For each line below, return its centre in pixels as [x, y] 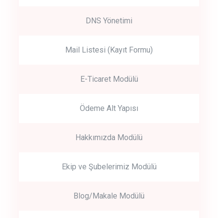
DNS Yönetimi [109, 20]
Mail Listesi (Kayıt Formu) [109, 50]
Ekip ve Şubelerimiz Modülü [109, 166]
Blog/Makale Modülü [109, 196]
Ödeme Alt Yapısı [109, 108]
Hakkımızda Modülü [109, 137]
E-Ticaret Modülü [109, 79]
